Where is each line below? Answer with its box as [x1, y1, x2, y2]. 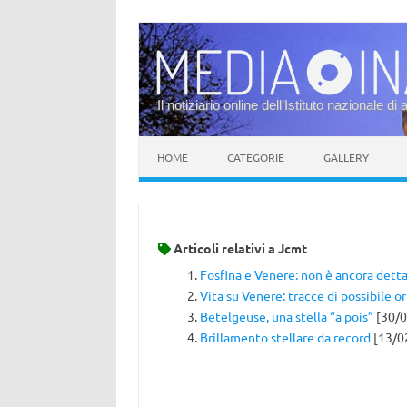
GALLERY [323, 150, 369, 164]
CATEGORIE [227, 150, 284, 164]
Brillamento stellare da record [199, 329, 371, 346]
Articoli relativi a [170, 239, 278, 256]
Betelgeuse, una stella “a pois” [199, 308, 373, 325]
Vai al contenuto [139, 134, 233, 151]
